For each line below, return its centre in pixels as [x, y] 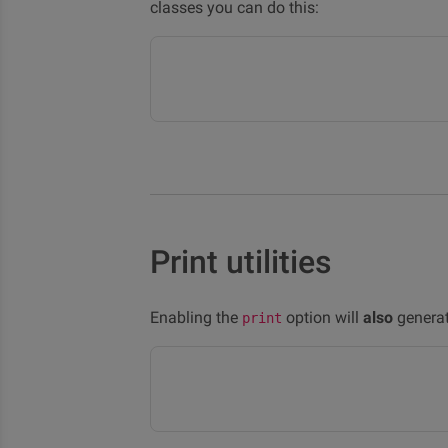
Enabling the [196, 317]
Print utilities [241, 262]
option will [322, 317]
